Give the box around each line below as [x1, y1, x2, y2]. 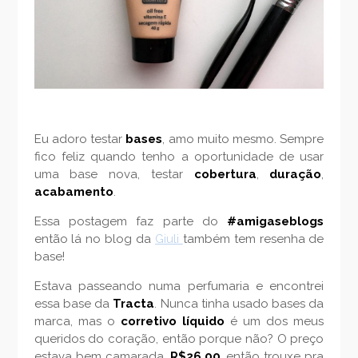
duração [269, 167, 322, 182]
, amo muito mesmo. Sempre [162, 132, 324, 147]
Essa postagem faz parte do [34, 214, 228, 229]
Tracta [113, 296, 155, 312]
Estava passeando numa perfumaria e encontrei [34, 279, 324, 294]
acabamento [34, 185, 113, 200]
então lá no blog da [34, 232, 155, 247]
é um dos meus [225, 314, 324, 329]
